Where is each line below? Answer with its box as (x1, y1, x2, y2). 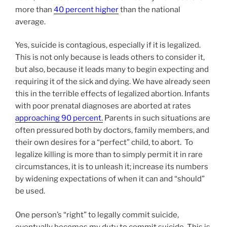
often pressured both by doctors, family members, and (15, 126, 209, 135)
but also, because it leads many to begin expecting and (15, 65, 209, 74)
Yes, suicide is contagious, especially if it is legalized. (15, 41, 201, 50)
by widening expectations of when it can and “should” (15, 174, 205, 184)
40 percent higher (54, 5, 119, 14)
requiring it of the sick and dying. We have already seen (15, 77, 210, 87)
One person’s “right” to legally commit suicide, (15, 210, 179, 219)
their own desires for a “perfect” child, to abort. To (15, 138, 193, 147)
